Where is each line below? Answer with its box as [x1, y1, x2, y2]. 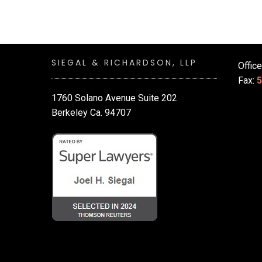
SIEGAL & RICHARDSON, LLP [51, 57, 197, 69]
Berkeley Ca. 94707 [51, 107, 131, 119]
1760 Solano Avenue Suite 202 [51, 92, 177, 104]
